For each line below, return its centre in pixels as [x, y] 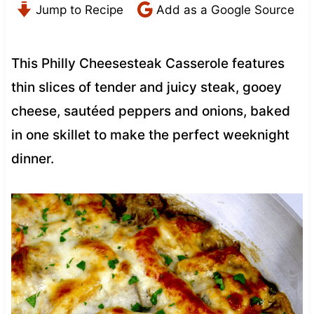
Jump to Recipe [77, 9]
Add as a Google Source [223, 9]
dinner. [32, 158]
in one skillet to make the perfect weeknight [150, 135]
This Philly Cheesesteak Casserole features [148, 63]
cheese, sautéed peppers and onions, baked [150, 111]
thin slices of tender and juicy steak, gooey [146, 87]
